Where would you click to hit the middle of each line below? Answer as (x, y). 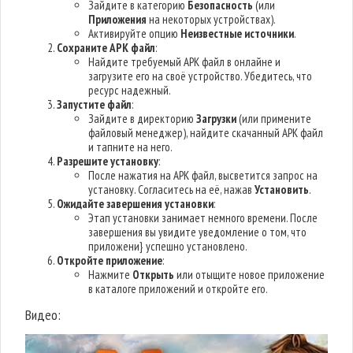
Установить (282, 190)
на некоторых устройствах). (212, 19)
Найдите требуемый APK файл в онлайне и (185, 62)
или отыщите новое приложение (250, 275)
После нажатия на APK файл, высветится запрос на (203, 175)
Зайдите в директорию (143, 119)
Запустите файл (95, 104)
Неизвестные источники (238, 33)
